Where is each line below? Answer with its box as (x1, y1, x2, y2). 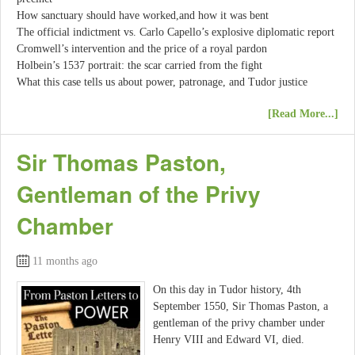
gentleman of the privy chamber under (153, 317, 325, 330)
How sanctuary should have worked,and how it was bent (17, 9, 269, 21)
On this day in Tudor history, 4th (153, 284, 301, 296)
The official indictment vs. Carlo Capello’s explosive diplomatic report (17, 25, 334, 38)
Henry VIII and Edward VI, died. (153, 334, 304, 346)
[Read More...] (268, 108, 338, 120)
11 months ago (32, 255, 97, 268)
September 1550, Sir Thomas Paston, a (153, 300, 328, 313)
